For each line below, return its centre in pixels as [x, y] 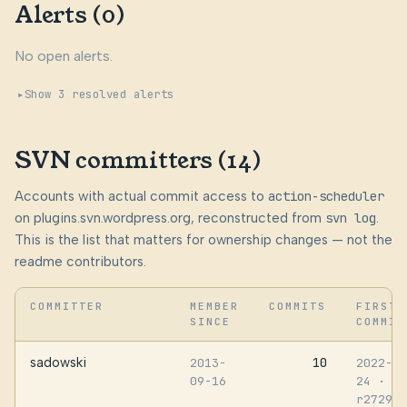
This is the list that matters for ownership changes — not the [203, 239]
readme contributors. [80, 261]
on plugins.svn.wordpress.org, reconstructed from [170, 218]
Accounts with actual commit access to [141, 196]
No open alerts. [64, 56]
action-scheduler [326, 196]
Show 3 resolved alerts [99, 94]
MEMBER [215, 306]
